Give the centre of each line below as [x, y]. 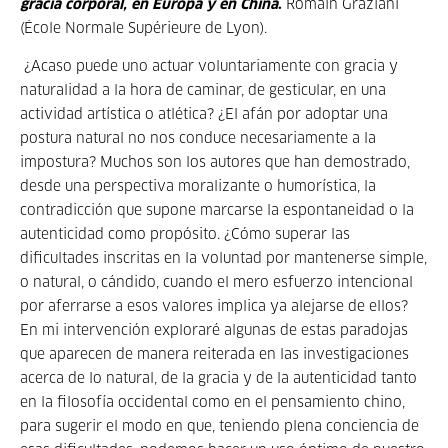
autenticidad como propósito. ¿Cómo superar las [185, 235]
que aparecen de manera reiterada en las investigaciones [214, 355]
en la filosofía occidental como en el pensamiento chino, [212, 403]
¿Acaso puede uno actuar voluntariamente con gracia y [209, 67]
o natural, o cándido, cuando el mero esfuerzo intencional [216, 283]
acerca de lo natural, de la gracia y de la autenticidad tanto [218, 379]
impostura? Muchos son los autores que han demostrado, [215, 163]
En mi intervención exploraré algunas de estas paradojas [214, 331]
